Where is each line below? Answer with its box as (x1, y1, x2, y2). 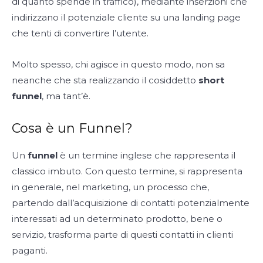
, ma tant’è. (42, 90, 90, 102)
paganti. (12, 244, 48, 256)
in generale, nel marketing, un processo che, (12, 181, 209, 193)
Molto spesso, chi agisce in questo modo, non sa (12, 58, 225, 70)
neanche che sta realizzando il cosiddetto (12, 74, 198, 86)
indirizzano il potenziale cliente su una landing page (12, 11, 241, 23)
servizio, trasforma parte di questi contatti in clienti (12, 228, 233, 240)
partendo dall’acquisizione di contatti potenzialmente (12, 197, 249, 208)
